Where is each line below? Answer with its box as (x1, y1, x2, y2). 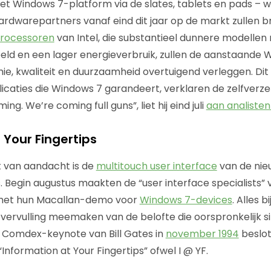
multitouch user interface (96, 158, 217, 173)
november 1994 (165, 226, 239, 241)
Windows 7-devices (139, 192, 232, 207)
